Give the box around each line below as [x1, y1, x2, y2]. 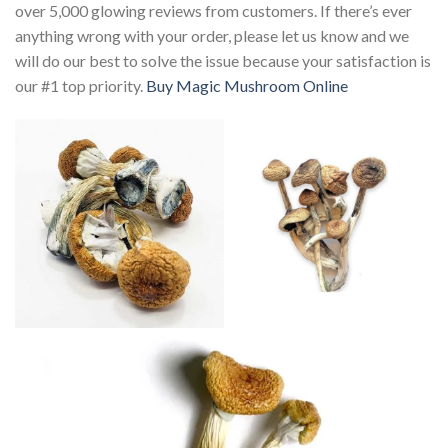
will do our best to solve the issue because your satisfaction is [15, 51, 431, 71]
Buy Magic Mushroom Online [146, 76, 348, 96]
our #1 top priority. [15, 76, 146, 96]
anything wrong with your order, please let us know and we [15, 26, 409, 46]
